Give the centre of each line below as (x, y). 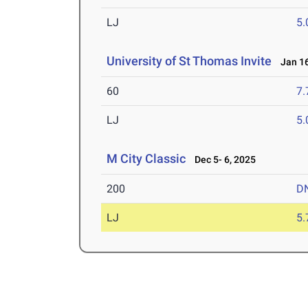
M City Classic (146, 159)
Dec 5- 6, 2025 (222, 160)
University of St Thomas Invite (189, 61)
